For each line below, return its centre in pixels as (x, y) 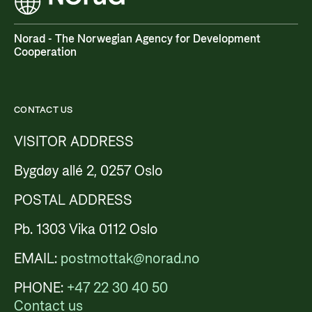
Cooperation (45, 53)
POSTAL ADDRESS (73, 201)
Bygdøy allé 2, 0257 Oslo (88, 172)
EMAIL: (37, 259)
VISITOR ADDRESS (74, 142)
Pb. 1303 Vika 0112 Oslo (86, 230)
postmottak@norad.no (130, 259)
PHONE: (40, 289)
